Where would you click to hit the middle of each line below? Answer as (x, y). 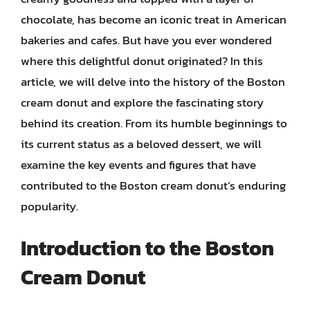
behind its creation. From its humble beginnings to (154, 123)
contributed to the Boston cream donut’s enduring (153, 185)
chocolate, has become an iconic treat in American (154, 19)
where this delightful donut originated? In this (142, 61)
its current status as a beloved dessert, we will (141, 144)
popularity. (49, 206)
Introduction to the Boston (147, 248)
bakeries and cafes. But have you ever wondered (146, 40)
